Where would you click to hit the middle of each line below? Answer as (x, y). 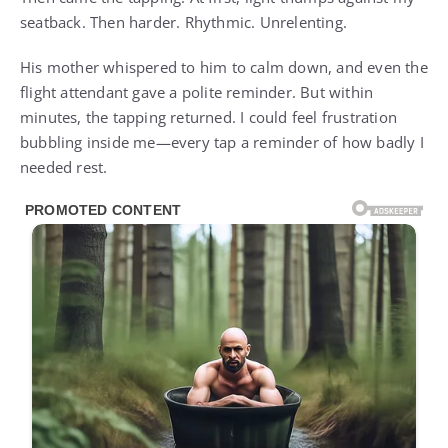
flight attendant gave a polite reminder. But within (197, 91)
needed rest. (64, 166)
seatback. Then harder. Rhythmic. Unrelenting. (184, 21)
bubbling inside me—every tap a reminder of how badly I (222, 141)
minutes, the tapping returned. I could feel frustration (209, 116)
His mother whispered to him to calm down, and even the (224, 66)
